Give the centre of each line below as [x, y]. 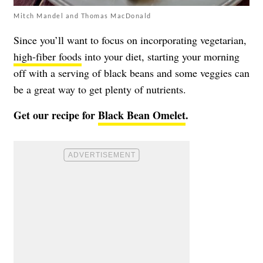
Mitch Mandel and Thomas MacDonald [82, 15]
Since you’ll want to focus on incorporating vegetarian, [130, 40]
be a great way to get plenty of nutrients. [100, 89]
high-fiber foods [48, 56]
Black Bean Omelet [142, 115]
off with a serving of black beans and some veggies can [131, 73]
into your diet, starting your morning [161, 56]
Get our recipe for [56, 115]
